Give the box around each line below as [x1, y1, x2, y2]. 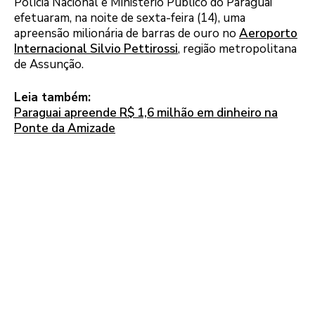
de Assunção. [14, 56, 84, 72]
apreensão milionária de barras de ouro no [14, 25, 239, 41]
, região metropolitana [178, 40, 297, 57]
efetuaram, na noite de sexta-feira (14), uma [14, 9, 245, 26]
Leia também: [14, 89, 91, 106]
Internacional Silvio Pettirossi [14, 40, 178, 57]
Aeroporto [239, 25, 297, 41]
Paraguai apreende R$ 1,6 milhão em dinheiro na [14, 105, 278, 122]
